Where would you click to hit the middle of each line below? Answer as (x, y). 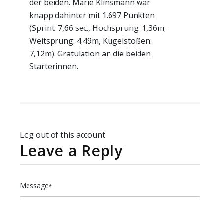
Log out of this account (62, 135)
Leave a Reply (71, 151)
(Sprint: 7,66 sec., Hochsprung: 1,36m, (98, 28)
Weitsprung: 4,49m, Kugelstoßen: (91, 41)
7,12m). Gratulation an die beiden (90, 54)
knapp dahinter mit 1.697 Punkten (92, 15)
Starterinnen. (54, 66)
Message (34, 185)
